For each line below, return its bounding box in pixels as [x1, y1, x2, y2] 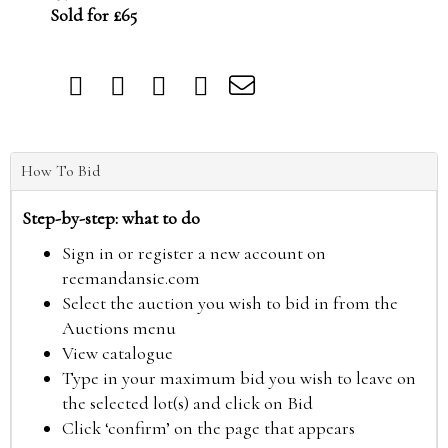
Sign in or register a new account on [62, 242, 326, 264]
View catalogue [62, 342, 173, 364]
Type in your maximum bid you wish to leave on [62, 367, 416, 389]
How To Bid [21, 161, 100, 181]
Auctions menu [62, 317, 176, 339]
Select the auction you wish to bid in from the [62, 292, 398, 314]
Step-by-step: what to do [22, 207, 200, 229]
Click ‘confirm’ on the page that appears [62, 417, 355, 439]
